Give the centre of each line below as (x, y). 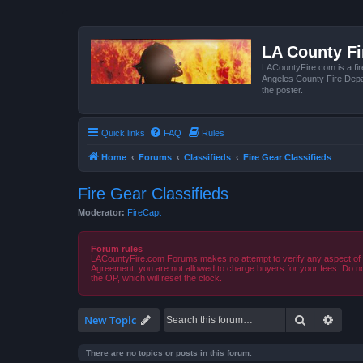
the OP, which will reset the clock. (156, 278)
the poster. (282, 90)
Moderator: (101, 212)
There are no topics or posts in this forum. (169, 353)
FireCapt (144, 212)
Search (323, 319)
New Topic (110, 320)
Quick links (123, 132)
